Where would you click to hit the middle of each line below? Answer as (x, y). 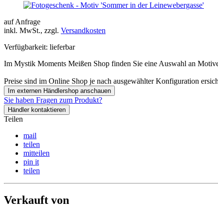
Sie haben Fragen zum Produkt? (53, 100)
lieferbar (62, 47)
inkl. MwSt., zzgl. (32, 30)
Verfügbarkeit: (26, 47)
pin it (31, 162)
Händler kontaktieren (37, 109)
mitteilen (36, 153)
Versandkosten (83, 30)
